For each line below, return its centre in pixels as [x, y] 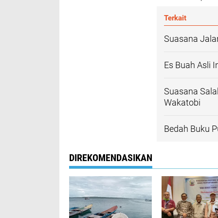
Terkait [175, 18]
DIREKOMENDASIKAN [111, 158]
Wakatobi [182, 103]
